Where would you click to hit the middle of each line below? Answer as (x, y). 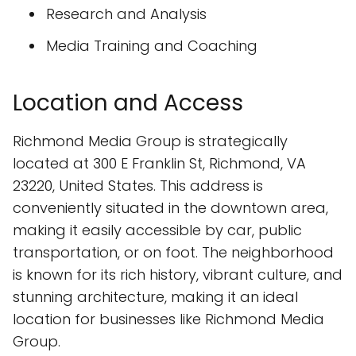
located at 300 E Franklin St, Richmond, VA (159, 163)
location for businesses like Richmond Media (168, 319)
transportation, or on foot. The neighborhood (173, 252)
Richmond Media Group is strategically (150, 141)
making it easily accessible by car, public (157, 230)
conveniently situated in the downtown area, (170, 208)
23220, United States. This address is (138, 186)
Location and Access (128, 103)
